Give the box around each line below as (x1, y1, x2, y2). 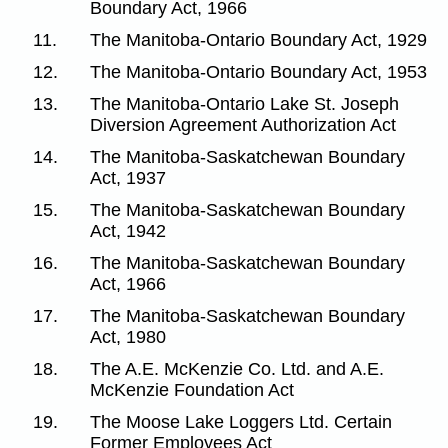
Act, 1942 (90, 220, 167, 241)
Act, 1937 (90, 167, 167, 188)
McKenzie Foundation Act (90, 379, 295, 400)
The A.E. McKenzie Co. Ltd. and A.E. (90, 358, 385, 379)
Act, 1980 (90, 326, 167, 347)
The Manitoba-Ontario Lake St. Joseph (90, 93, 400, 114)
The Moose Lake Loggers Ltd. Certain (90, 411, 393, 432)
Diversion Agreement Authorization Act (90, 114, 397, 135)
